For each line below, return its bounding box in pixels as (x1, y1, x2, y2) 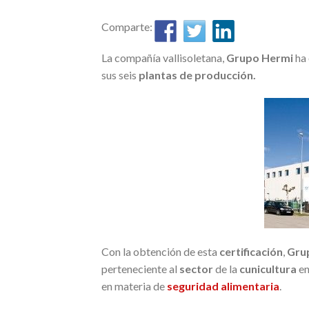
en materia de (101, 279, 167, 292)
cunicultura (239, 261, 297, 275)
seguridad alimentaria (167, 279, 279, 292)
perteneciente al (101, 261, 179, 275)
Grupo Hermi (226, 51, 293, 64)
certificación (219, 244, 283, 258)
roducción (201, 68, 253, 81)
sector (179, 261, 213, 275)
